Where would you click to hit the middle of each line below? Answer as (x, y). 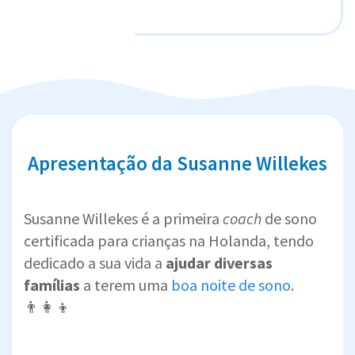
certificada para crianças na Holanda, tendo (169, 240)
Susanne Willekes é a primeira (123, 218)
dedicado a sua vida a (95, 262)
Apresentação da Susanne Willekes (177, 163)
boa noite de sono (231, 284)
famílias (52, 284)
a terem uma (126, 284)
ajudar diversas (219, 262)
